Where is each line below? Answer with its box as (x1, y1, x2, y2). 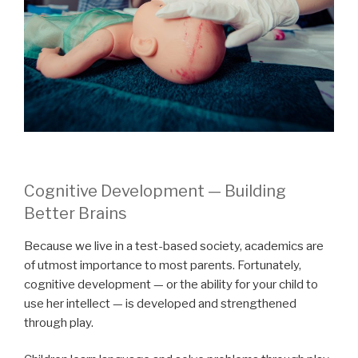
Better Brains (24, 203, 127, 223)
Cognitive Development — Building (24, 181, 286, 201)
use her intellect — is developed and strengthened (24, 296, 296, 311)
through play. (24, 315, 93, 330)
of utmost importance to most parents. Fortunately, (24, 257, 301, 272)
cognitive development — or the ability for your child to (24, 276, 318, 292)
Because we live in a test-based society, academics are (24, 238, 324, 253)
